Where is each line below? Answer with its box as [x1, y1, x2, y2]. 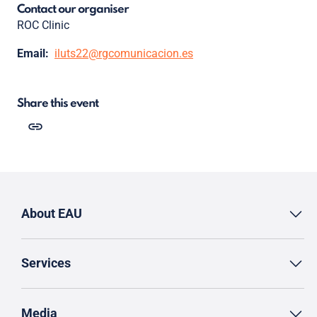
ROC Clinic [17, 18, 69, 33]
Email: [17, 47, 49, 61]
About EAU [21, 206, 82, 221]
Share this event [17, 98, 98, 110]
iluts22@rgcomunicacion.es [54, 47, 193, 61]
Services [21, 255, 71, 271]
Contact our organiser [17, 4, 129, 16]
